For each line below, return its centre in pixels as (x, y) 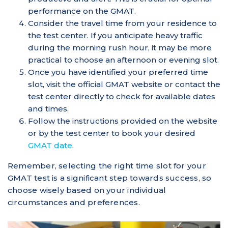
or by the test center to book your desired (112, 133)
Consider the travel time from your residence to (122, 23)
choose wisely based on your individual (87, 190)
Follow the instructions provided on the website (123, 121)
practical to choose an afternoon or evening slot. (123, 60)
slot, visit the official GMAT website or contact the (124, 84)
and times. (48, 108)
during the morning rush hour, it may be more (120, 47)
